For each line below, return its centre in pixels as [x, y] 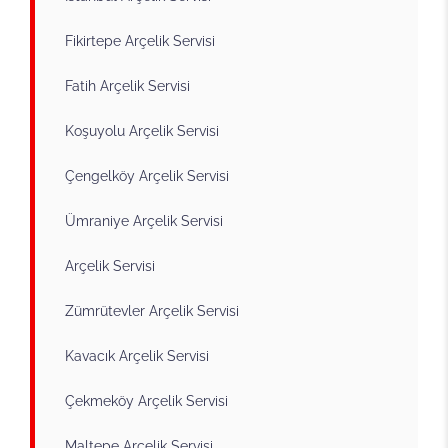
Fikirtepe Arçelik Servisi [140, 40]
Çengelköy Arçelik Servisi [147, 175]
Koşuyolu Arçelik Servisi [142, 130]
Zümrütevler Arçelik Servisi [152, 310]
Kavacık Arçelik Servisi [137, 355]
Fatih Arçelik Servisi [127, 85]
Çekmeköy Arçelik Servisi [146, 400]
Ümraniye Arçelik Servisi [144, 220]
